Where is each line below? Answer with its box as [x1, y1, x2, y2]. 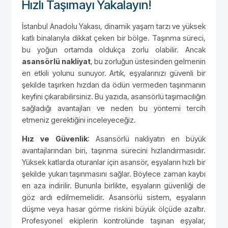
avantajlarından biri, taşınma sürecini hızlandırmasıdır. [22, 146, 206, 155]
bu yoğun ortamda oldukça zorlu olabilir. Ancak [22, 45, 206, 54]
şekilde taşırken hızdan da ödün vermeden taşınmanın [22, 80, 206, 89]
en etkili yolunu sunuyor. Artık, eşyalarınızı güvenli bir [22, 68, 206, 77]
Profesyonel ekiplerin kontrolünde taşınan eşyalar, [22, 216, 206, 225]
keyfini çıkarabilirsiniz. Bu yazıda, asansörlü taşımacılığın [22, 92, 206, 101]
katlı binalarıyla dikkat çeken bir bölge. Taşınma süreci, [22, 33, 206, 42]
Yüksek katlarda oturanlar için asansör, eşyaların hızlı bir [22, 158, 206, 167]
